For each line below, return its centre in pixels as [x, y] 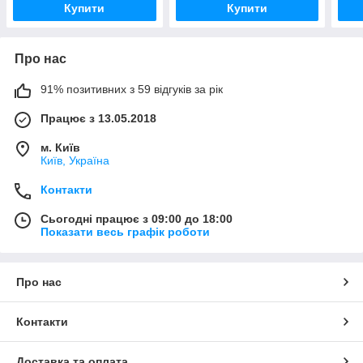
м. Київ [60, 148]
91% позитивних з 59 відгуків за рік [132, 90]
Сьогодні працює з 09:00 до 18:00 [137, 219]
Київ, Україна [75, 161]
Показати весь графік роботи [125, 232]
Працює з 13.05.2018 [98, 119]
